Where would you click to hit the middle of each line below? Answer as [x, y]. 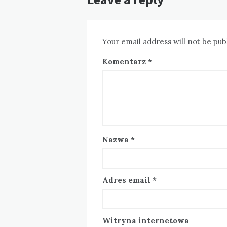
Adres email [127, 180]
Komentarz [125, 62]
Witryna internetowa [146, 221]
